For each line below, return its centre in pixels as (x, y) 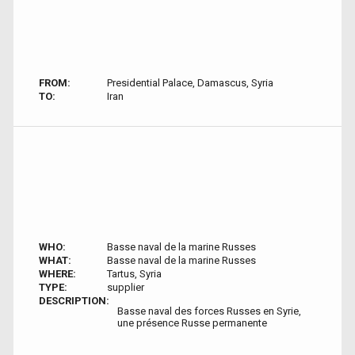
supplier (125, 287)
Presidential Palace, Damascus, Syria (190, 83)
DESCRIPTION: (74, 301)
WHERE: (57, 274)
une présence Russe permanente (192, 323)
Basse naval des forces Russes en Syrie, (209, 311)
